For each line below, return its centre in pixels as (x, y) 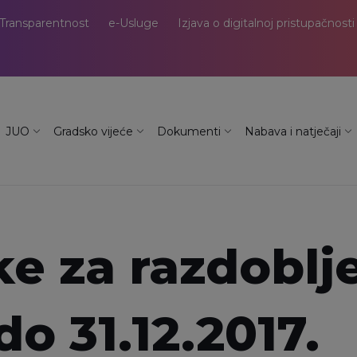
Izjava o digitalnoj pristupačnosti (266, 23)
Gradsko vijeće (93, 131)
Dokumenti (189, 131)
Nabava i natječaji (293, 131)
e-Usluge (133, 23)
